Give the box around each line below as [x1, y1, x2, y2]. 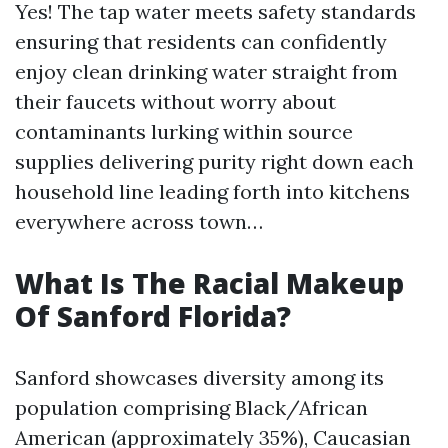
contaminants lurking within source [15, 119, 353, 144]
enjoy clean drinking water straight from [15, 59, 398, 84]
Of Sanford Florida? [15, 297, 291, 335]
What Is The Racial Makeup [15, 264, 404, 302]
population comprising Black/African [15, 395, 368, 420]
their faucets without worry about [15, 89, 336, 114]
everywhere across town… [15, 209, 263, 234]
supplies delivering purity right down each [15, 149, 414, 174]
